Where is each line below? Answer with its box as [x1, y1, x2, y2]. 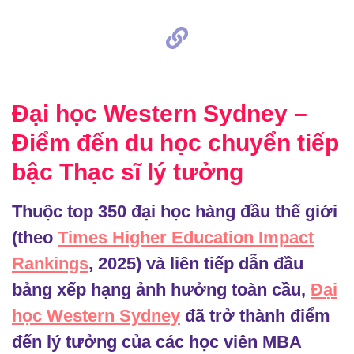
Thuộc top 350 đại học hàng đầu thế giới [12, 201, 337, 221]
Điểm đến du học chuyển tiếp [12, 130, 339, 156]
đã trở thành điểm [180, 306, 330, 326]
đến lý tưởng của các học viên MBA [12, 332, 301, 352]
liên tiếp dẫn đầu [170, 254, 303, 273]
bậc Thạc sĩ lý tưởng [12, 159, 243, 185]
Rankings [12, 254, 88, 273]
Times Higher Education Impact [58, 228, 314, 247]
